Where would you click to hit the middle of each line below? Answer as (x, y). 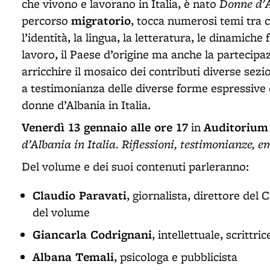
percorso (46, 20)
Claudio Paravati (80, 195)
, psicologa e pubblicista (176, 257)
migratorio (101, 20)
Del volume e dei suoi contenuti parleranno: (135, 166)
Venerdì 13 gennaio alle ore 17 (105, 127)
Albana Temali (73, 257)
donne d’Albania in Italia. (88, 105)
